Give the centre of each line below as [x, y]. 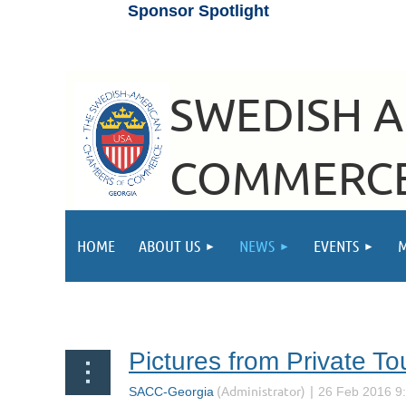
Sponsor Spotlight [198, 11]
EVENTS [336, 246]
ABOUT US [169, 246]
